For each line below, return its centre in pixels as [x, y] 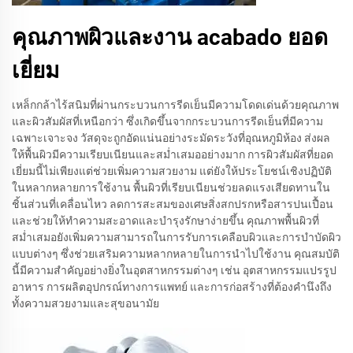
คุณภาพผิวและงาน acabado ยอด [170, 37]
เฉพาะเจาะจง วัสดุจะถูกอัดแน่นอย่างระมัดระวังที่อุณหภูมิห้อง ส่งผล [171, 137]
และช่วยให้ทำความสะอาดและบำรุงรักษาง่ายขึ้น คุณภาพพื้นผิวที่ [165, 220]
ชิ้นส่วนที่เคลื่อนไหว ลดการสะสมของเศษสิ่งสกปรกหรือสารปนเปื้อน [173, 204]
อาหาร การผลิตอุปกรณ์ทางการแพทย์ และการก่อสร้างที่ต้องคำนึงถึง [172, 286]
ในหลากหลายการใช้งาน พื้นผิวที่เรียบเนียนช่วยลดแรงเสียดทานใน [171, 187]
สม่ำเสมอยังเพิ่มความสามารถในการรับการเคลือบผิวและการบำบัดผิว [176, 237]
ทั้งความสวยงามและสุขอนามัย [85, 303]
